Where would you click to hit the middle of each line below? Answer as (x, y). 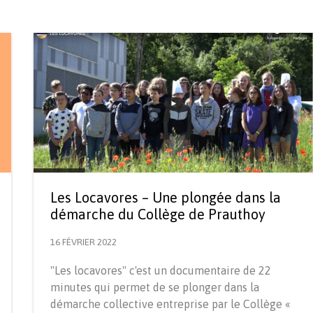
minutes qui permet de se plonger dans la (155, 287)
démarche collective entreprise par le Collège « (170, 304)
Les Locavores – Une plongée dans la (166, 197)
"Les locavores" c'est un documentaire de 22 (161, 270)
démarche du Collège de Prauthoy (158, 214)
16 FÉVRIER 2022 (83, 242)
